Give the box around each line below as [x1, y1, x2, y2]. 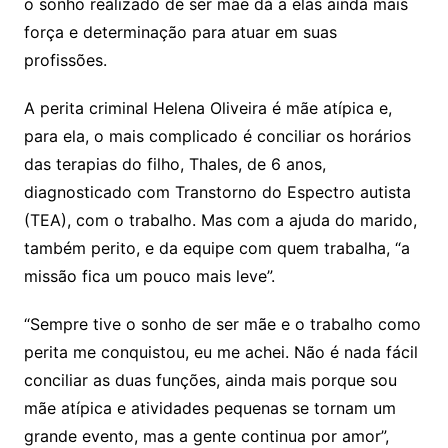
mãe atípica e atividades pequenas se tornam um [23, 397, 396, 418]
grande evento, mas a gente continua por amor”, [23, 425, 389, 446]
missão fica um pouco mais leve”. [23, 265, 280, 286]
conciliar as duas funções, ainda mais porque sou [23, 369, 397, 390]
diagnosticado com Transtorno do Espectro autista [23, 181, 411, 202]
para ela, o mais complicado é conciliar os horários [23, 125, 411, 146]
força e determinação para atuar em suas [23, 21, 337, 42]
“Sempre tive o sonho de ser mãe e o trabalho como [23, 313, 421, 334]
